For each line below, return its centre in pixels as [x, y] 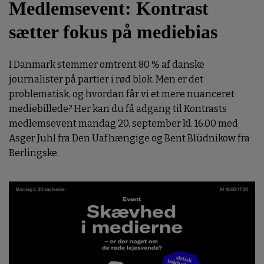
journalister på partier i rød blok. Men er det [106, 80]
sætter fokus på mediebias [113, 32]
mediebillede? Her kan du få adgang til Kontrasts [118, 109]
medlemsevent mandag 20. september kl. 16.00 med [123, 124]
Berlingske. [34, 153]
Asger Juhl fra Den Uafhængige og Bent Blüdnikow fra [129, 138]
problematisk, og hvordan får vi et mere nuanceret [122, 94]
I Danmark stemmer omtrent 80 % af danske [107, 65]
